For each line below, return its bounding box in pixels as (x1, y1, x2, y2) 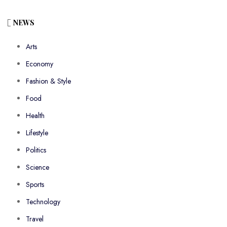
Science (26, 162, 49, 173)
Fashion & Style (26, 76, 71, 87)
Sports (26, 179, 44, 190)
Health (26, 110, 45, 121)
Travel (26, 214, 44, 224)
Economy (26, 59, 53, 69)
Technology (26, 197, 60, 207)
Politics (26, 145, 46, 156)
